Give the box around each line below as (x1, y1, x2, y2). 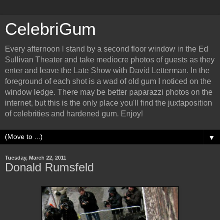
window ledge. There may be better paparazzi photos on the (5, 88, 213, 96)
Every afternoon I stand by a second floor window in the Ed (5, 45, 208, 53)
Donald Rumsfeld (5, 161, 94, 174)
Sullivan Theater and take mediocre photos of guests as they (5, 55, 215, 64)
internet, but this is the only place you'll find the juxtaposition (5, 99, 212, 107)
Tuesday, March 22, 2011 (5, 155, 66, 161)
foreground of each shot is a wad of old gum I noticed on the (5, 77, 211, 85)
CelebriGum (5, 20, 96, 38)
